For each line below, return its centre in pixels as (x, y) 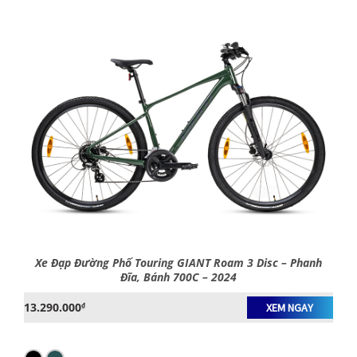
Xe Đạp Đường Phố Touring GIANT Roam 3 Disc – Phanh (178, 263)
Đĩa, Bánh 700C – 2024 (178, 277)
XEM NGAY (290, 308)
